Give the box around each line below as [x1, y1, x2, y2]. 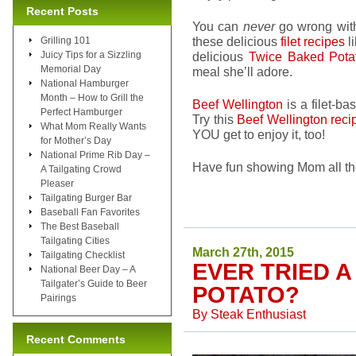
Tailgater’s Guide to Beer [41, 277, 147, 289]
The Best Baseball [41, 220, 119, 232]
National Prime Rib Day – [41, 149, 150, 161]
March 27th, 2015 [192, 245, 294, 259]
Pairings [41, 292, 76, 304]
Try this [192, 112, 238, 126]
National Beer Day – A [41, 263, 135, 275]
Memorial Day [41, 63, 101, 75]
